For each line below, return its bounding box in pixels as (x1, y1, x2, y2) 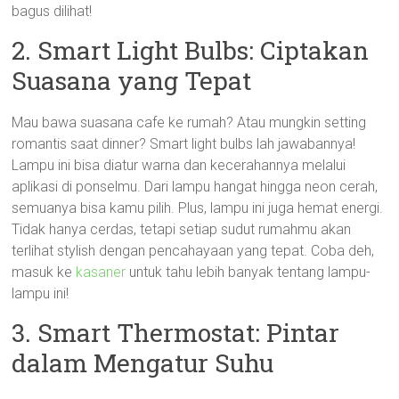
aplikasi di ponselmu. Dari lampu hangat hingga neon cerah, (12, 178, 379, 195)
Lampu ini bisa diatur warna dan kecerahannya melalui (12, 157, 346, 174)
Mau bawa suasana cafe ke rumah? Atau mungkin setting (12, 114, 367, 131)
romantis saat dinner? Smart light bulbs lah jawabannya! (12, 135, 356, 152)
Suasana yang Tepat (12, 64, 252, 97)
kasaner (76, 264, 126, 281)
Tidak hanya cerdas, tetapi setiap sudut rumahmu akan (12, 221, 352, 238)
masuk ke (12, 264, 77, 281)
